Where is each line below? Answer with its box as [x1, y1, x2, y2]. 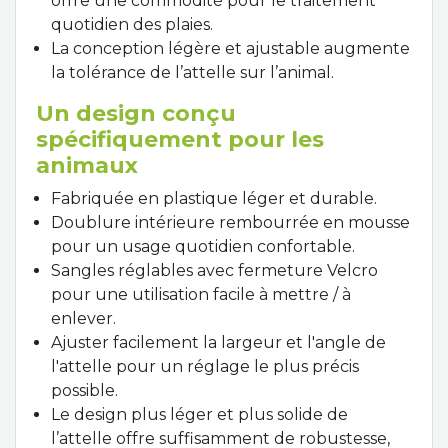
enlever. [51, 309, 116, 328]
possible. [51, 381, 118, 400]
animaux [36, 152, 138, 179]
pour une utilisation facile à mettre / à [51, 285, 351, 304]
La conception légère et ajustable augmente [51, 39, 410, 58]
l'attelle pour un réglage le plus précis [51, 357, 359, 376]
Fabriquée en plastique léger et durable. [51, 189, 377, 208]
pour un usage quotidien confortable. [51, 237, 355, 256]
